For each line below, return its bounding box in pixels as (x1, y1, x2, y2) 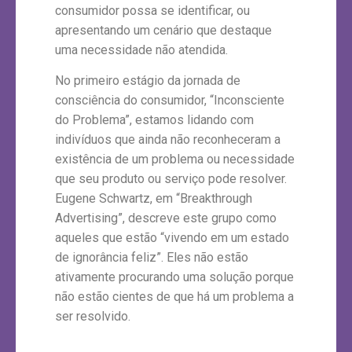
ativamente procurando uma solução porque (55, 269, 294, 285)
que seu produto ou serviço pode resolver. (55, 171, 287, 187)
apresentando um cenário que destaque (55, 22, 272, 38)
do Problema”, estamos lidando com (55, 112, 254, 128)
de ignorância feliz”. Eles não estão (55, 250, 248, 266)
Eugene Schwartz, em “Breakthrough (55, 191, 252, 207)
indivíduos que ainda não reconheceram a (55, 132, 280, 148)
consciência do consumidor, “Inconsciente (55, 93, 284, 108)
